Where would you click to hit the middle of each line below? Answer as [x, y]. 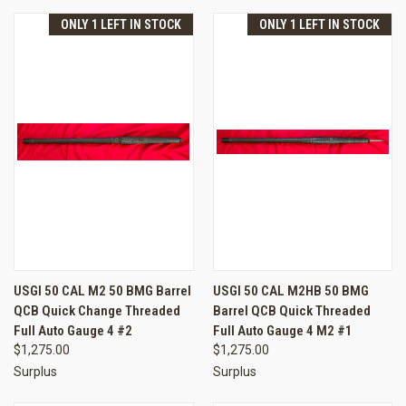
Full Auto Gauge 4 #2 [73, 330]
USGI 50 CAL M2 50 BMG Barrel [102, 290]
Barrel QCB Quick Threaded [291, 310]
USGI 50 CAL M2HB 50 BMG [290, 290]
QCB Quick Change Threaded [97, 310]
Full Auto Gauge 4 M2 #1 [282, 330]
